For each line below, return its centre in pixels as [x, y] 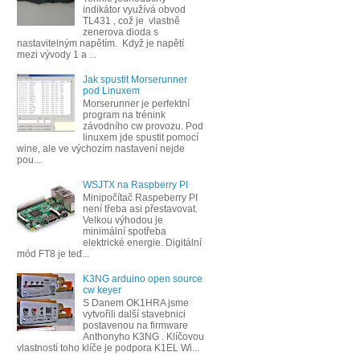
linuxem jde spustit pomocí [140, 138]
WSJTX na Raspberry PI [135, 184]
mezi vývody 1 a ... [57, 54]
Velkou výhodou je [123, 221]
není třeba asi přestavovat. [140, 209]
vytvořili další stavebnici [134, 315]
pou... [29, 160]
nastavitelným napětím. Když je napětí [100, 43]
